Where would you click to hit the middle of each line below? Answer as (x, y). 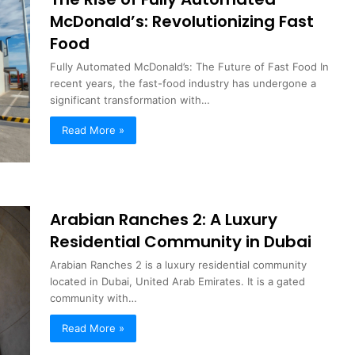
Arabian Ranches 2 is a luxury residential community (179, 264)
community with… (94, 298)
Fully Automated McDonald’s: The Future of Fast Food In (190, 66)
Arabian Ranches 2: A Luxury (164, 219)
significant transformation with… (130, 99)
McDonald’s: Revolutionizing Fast (182, 21)
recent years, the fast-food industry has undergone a (183, 83)
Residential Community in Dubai (181, 241)
